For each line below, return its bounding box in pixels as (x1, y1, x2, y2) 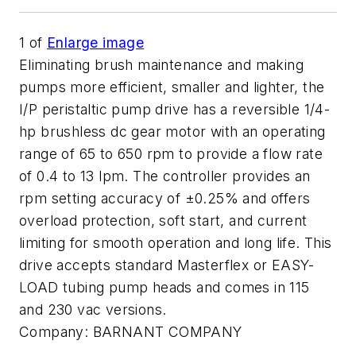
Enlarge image (47, 34, 145, 51)
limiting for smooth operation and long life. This (19, 234, 332, 251)
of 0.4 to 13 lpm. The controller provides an (19, 168, 311, 184)
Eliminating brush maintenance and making (19, 56, 304, 73)
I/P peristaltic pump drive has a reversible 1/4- (19, 101, 331, 118)
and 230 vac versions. (19, 301, 167, 318)
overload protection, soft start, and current (19, 212, 308, 229)
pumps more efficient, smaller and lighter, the (19, 79, 325, 95)
